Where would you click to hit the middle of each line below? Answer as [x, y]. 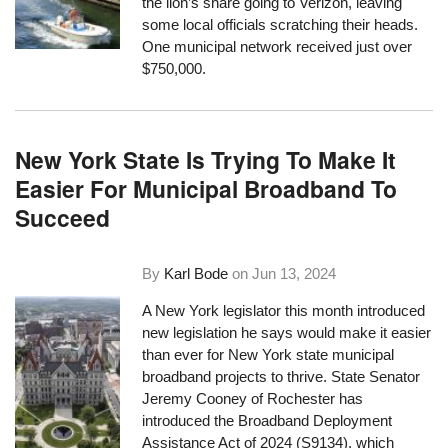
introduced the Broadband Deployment [267, 420]
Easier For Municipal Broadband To [206, 189]
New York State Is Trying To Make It [206, 160]
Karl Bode [196, 273]
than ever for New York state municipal [268, 354]
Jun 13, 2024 [294, 273]
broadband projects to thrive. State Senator [281, 376]
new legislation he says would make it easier [287, 332]
